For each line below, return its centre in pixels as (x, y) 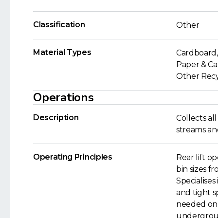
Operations (64, 97)
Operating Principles (73, 157)
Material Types (62, 52)
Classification (59, 24)
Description (56, 117)
